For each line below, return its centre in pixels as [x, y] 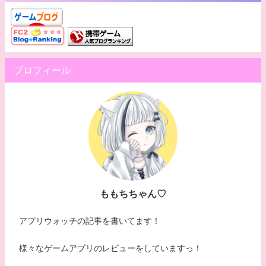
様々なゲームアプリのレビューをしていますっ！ [111, 248]
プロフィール [42, 70]
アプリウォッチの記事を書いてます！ [90, 221]
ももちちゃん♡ [133, 194]
